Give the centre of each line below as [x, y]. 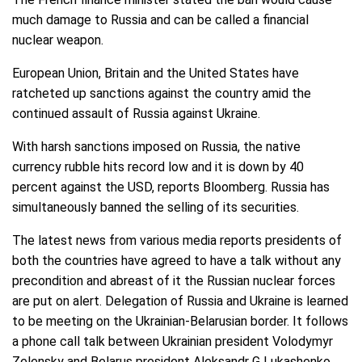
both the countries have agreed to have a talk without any [177, 261]
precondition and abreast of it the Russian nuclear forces [174, 281]
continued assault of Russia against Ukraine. [136, 114]
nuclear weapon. [58, 40]
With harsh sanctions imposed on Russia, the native [156, 147]
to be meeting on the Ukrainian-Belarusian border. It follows [180, 322]
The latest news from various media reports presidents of [177, 241]
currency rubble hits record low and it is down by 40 [158, 167]
